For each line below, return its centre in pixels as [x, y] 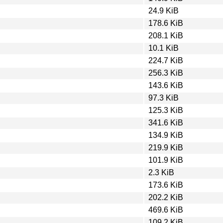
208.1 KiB [166, 35]
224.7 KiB [166, 60]
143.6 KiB [166, 85]
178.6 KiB [166, 23]
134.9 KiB [166, 135]
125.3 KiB [166, 110]
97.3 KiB [164, 98]
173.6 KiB [166, 185]
